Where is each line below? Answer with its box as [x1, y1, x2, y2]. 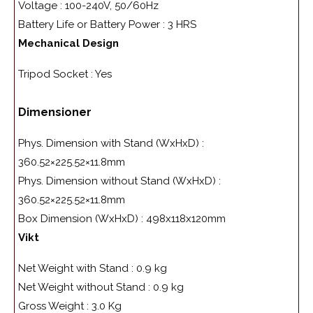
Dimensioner [18, 105, 92, 119]
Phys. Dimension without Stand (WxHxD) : [18, 175, 221, 188]
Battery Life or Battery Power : [18, 18, 168, 31]
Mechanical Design [18, 37, 119, 50]
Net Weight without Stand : [18, 281, 153, 294]
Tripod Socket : [18, 68, 95, 81]
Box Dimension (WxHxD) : [18, 212, 146, 226]
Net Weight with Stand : [18, 262, 136, 275]
